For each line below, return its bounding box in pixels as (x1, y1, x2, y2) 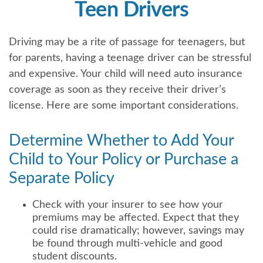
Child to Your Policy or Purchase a (9, 151, 238, 167)
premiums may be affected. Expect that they (32, 213, 239, 223)
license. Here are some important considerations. (9, 100, 238, 111)
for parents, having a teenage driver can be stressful (9, 53, 251, 63)
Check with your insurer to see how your (32, 200, 223, 210)
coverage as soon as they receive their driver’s (9, 85, 226, 95)
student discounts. (32, 251, 117, 262)
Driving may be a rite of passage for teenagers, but (9, 37, 245, 48)
